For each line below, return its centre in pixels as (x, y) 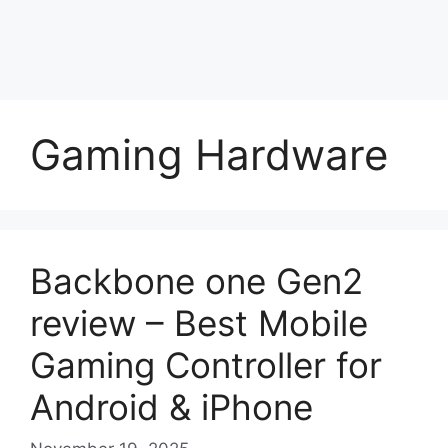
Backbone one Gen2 (196, 281)
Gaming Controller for (206, 365)
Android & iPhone (171, 407)
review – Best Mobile (199, 323)
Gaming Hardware (209, 154)
